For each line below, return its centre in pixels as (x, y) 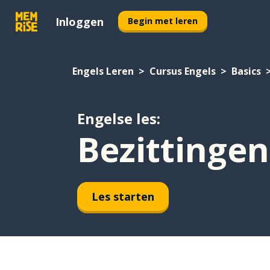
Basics (246, 71)
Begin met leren (163, 20)
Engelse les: (119, 118)
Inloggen (80, 21)
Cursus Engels (183, 71)
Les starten (123, 196)
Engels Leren (103, 71)
